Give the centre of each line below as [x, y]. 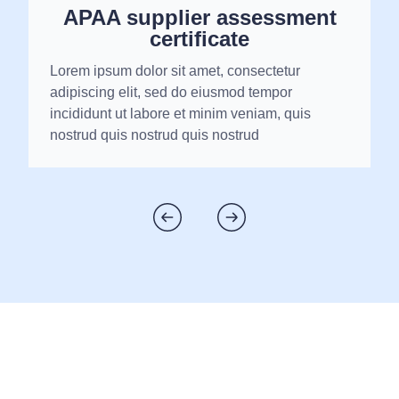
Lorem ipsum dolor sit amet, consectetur [175, 71]
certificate [199, 39]
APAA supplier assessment [199, 18]
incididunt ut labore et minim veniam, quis [181, 114]
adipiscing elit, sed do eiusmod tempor [171, 93]
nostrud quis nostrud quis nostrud [155, 135]
